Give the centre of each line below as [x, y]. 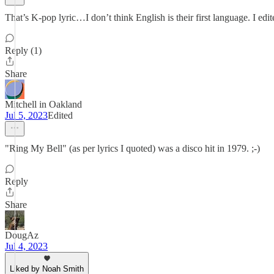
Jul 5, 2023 [26, 115]
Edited [60, 115]
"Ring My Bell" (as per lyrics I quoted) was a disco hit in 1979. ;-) [132, 148]
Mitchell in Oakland [43, 104]
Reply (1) [23, 50]
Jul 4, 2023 [26, 246]
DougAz [22, 235]
